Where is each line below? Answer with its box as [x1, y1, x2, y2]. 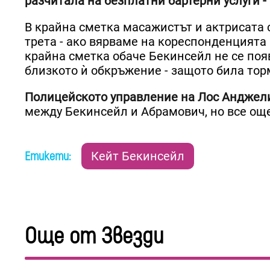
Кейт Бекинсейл [91, 148, 184, 163]
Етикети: [25, 148, 74, 164]
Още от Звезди [25, 221, 164, 251]
